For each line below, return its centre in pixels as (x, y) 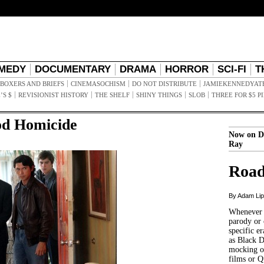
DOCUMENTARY (73, 69)
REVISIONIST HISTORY (53, 95)
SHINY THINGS (159, 95)
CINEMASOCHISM (98, 84)
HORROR (187, 69)
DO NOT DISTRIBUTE (164, 84)
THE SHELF (112, 95)
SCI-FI (232, 69)
